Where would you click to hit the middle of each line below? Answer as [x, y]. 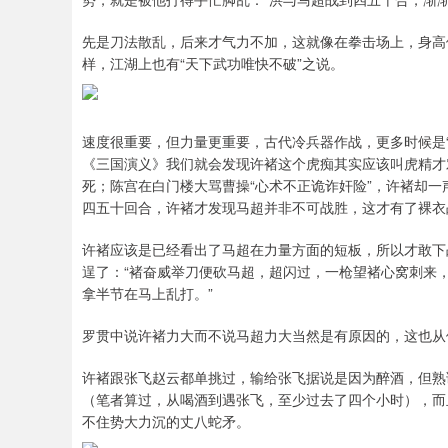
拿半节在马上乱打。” [147, 293]
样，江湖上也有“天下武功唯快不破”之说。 [213, 63]
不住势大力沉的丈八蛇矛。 [166, 421]
